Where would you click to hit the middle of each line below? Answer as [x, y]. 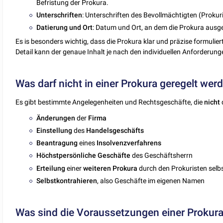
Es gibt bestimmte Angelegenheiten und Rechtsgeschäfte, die [110, 102]
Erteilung [51, 168]
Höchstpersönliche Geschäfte [84, 156]
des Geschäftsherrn [162, 156]
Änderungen [56, 118]
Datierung [52, 28]
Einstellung [55, 130]
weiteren [97, 168]
